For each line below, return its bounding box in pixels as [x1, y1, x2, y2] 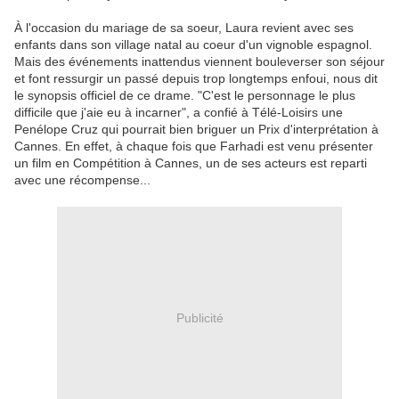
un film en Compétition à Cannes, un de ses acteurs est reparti [14, 156, 367, 171]
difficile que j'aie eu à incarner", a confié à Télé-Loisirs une [14, 105, 343, 120]
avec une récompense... [14, 173, 151, 188]
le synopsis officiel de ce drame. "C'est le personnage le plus [14, 88, 355, 103]
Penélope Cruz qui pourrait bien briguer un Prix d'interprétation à [14, 122, 379, 137]
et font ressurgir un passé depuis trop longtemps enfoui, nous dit [14, 71, 378, 86]
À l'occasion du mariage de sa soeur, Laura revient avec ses [14, 20, 354, 36]
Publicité [175, 310, 224, 325]
